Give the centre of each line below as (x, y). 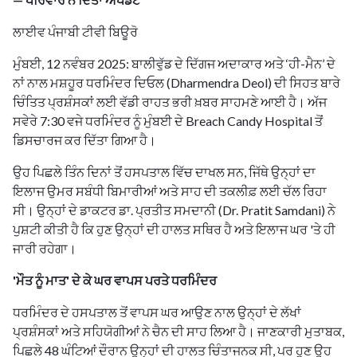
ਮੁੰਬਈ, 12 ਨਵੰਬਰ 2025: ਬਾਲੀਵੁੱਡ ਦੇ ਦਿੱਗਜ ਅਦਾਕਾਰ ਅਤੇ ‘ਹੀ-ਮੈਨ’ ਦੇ (174, 63)
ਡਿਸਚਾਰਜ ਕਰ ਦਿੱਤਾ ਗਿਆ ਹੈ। (84, 139)
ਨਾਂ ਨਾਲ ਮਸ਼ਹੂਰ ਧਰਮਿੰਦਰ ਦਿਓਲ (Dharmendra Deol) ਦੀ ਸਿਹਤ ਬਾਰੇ (177, 82)
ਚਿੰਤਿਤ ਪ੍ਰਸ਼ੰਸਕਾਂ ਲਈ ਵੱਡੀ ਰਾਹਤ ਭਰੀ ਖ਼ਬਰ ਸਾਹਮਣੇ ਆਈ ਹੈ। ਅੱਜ (170, 101)
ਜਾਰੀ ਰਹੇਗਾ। (45, 248)
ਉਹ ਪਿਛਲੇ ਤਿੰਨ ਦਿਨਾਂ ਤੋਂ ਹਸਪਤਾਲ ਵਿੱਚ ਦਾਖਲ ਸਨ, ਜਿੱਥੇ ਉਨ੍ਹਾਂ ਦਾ (164, 171)
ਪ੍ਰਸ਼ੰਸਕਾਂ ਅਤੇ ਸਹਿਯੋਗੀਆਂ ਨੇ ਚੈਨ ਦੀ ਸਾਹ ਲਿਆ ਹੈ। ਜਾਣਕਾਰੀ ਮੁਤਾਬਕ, (178, 331)
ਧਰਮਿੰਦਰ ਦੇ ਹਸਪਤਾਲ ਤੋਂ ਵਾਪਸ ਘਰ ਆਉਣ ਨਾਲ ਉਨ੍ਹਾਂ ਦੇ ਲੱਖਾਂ (157, 312)
